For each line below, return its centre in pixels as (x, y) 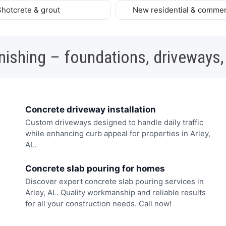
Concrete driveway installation (91, 109)
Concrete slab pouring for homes (95, 168)
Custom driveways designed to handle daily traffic (114, 123)
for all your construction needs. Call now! (98, 203)
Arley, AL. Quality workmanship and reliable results (116, 192)
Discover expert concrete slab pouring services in (115, 181)
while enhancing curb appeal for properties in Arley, (118, 134)
